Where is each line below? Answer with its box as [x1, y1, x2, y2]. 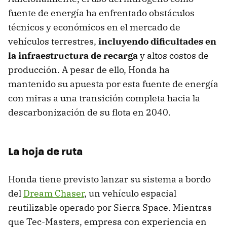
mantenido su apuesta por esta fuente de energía [8, 78, 218, 90]
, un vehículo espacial [84, 187, 176, 200]
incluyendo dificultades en [98, 35, 216, 48]
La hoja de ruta [8, 143, 83, 159]
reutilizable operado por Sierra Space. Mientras [8, 202, 212, 214]
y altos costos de [138, 50, 209, 62]
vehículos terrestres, [8, 35, 98, 48]
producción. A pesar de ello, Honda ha [8, 64, 170, 76]
